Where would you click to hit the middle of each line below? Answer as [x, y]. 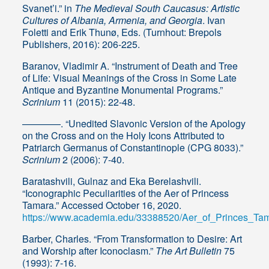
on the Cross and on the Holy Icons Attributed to [124, 136]
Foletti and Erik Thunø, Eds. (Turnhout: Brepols [122, 32]
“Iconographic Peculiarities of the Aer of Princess [126, 193]
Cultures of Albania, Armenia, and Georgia [113, 20]
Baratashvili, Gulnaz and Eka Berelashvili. [112, 181]
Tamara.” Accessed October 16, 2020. [102, 205]
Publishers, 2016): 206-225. [81, 44]
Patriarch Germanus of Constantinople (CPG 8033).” [133, 148]
